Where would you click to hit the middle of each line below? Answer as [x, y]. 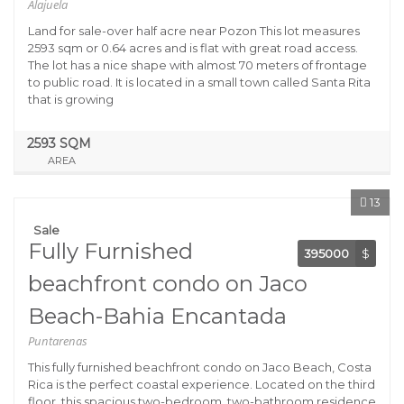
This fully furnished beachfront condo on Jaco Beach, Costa [200, 367]
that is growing [71, 99]
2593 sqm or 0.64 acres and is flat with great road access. [193, 48]
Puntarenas [58, 341]
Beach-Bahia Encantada [157, 316]
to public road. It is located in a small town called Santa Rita [199, 82]
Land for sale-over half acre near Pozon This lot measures [194, 31]
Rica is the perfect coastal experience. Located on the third [202, 384]
